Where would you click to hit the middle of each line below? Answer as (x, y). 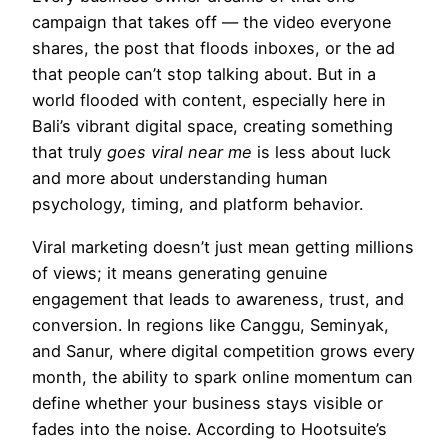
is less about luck (321, 152)
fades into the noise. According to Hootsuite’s (209, 428)
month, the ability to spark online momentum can (222, 376)
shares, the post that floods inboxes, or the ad (213, 48)
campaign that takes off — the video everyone (211, 22)
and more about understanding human (180, 178)
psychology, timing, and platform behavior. (197, 204)
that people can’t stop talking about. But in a (204, 74)
